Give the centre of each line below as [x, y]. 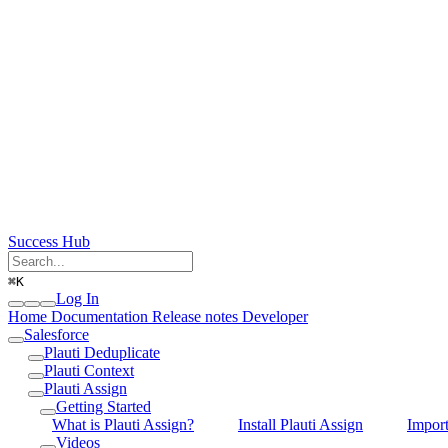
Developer [275, 316]
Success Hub [49, 241]
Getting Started [103, 406]
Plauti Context [89, 370]
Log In [77, 298]
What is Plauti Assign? [123, 424]
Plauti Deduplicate [102, 352]
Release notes [195, 316]
